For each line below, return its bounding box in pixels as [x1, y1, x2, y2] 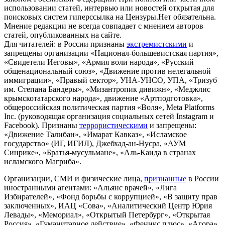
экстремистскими [127, 39, 187, 48]
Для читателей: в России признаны [4, 39, 127, 48]
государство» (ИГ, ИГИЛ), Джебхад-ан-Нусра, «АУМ [4, 139, 186, 148]
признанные [144, 174, 186, 183]
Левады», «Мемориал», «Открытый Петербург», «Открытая [4, 210, 210, 219]
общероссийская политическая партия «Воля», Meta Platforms [4, 102, 214, 111]
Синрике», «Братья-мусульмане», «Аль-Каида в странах [4, 148, 196, 157]
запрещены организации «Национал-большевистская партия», [4, 48, 218, 57]
